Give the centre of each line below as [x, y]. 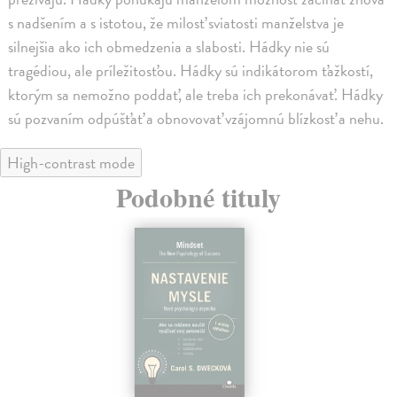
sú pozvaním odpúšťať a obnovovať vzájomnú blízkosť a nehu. [196, 119]
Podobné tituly [198, 197]
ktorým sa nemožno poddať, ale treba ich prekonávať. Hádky [196, 95]
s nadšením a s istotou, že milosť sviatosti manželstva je [176, 23]
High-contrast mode [71, 163]
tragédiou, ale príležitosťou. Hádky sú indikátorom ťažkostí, [191, 71]
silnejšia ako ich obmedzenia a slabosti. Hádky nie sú [169, 47]
